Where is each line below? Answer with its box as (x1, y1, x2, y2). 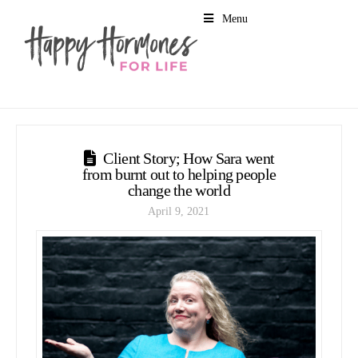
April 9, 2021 (148, 205, 210, 218)
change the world (128, 181, 230, 199)
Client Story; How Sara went (103, 149, 275, 167)
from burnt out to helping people (82, 165, 276, 183)
